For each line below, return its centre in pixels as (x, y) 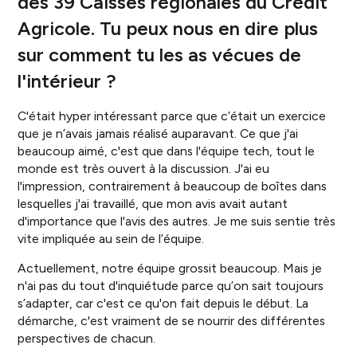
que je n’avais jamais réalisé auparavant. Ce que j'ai (158, 133)
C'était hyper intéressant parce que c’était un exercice (172, 116)
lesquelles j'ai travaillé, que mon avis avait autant (153, 203)
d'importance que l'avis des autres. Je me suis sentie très (177, 221)
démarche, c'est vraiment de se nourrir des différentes (172, 321)
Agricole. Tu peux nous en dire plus (168, 28)
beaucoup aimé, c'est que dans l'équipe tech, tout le (167, 151)
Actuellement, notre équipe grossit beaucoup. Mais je (170, 269)
